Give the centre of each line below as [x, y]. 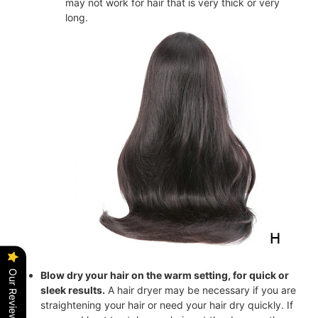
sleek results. [73, 290]
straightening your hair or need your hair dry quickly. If [167, 305]
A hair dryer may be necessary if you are [201, 290]
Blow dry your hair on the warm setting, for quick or [165, 275]
